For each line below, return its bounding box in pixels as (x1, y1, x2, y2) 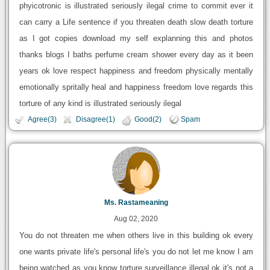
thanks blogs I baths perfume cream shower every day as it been (19, 50, 254, 60)
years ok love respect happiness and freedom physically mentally (19, 66, 254, 76)
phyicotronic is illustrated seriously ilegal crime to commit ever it (19, 1, 254, 11)
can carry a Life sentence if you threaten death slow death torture (19, 17, 254, 27)
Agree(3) (27, 116, 57, 124)
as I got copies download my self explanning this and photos (19, 34, 254, 43)
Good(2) (134, 116, 162, 124)
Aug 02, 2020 (114, 214, 159, 223)
